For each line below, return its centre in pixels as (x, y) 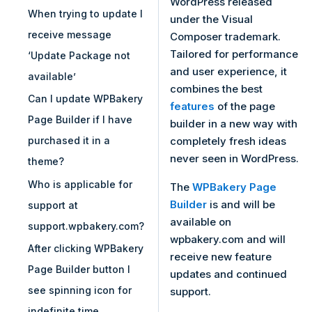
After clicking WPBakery (86, 249)
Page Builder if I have (80, 120)
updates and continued (228, 274)
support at (53, 205)
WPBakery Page (234, 187)
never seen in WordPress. (234, 159)
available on (201, 222)
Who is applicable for (80, 184)
